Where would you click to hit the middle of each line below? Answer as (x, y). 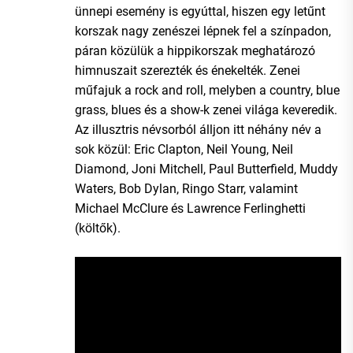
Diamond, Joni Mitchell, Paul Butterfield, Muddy (206, 169)
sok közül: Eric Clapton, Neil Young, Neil (184, 149)
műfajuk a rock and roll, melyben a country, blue (207, 90)
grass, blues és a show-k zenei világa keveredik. (206, 110)
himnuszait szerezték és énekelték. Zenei (188, 70)
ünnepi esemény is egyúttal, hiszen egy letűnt (200, 11)
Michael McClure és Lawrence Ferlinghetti (190, 208)
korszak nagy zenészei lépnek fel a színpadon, (203, 31)
